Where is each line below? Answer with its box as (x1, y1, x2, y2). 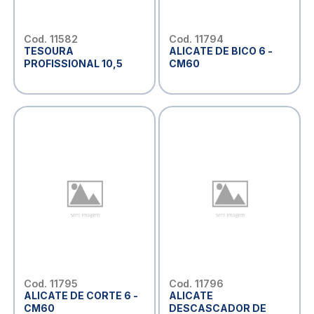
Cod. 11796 (168, 277, 224, 289)
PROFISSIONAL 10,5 (23, 57, 123, 69)
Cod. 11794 (168, 32, 224, 45)
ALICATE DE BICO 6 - (168, 44, 273, 57)
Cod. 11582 (23, 32, 78, 45)
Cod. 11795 (23, 277, 78, 289)
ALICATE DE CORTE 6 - (23, 289, 138, 301)
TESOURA (23, 44, 74, 57)
